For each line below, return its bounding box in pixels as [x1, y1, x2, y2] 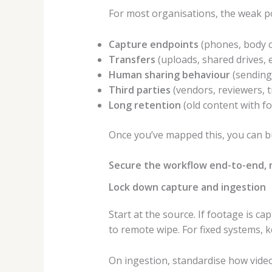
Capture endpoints [108, 37, 199, 51]
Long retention [108, 98, 181, 112]
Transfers [108, 52, 155, 66]
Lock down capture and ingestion [108, 180, 266, 194]
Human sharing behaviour [108, 67, 230, 81]
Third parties [108, 83, 171, 97]
